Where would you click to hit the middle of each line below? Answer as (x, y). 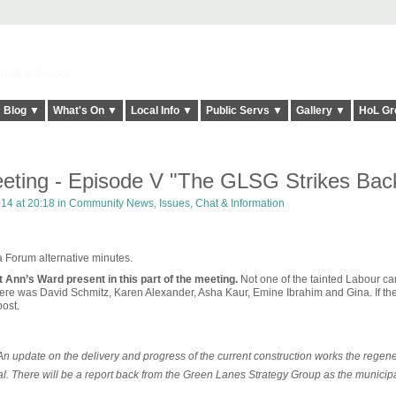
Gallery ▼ (320, 111)
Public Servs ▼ (244, 111)
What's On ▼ (85, 111)
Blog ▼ (21, 111)
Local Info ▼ (161, 111)
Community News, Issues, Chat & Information (176, 204)
